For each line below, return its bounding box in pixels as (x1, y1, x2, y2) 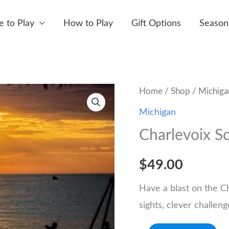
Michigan (139, 107, 176, 117)
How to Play (63, 18, 113, 28)
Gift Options (131, 18, 181, 28)
